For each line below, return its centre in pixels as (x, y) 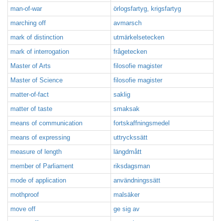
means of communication (46, 123)
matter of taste (31, 109)
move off (23, 209)
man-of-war (26, 9)
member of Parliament (42, 166)
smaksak (127, 109)
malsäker (127, 195)
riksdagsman (132, 166)
